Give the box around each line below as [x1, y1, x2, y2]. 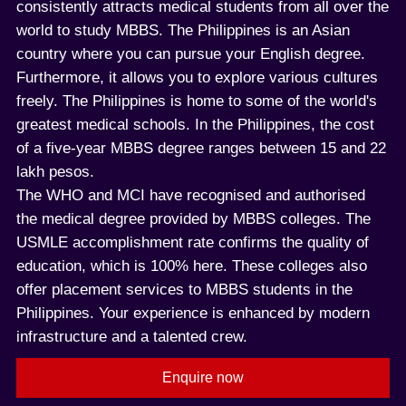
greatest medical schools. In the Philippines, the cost [16, 116, 374, 134]
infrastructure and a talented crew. [16, 328, 247, 346]
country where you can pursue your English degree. [16, 45, 365, 63]
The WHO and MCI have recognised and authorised [16, 187, 365, 205]
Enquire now [162, 370, 244, 386]
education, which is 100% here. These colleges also [16, 257, 367, 275]
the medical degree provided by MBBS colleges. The [16, 210, 371, 228]
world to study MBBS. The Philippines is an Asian [16, 22, 350, 40]
